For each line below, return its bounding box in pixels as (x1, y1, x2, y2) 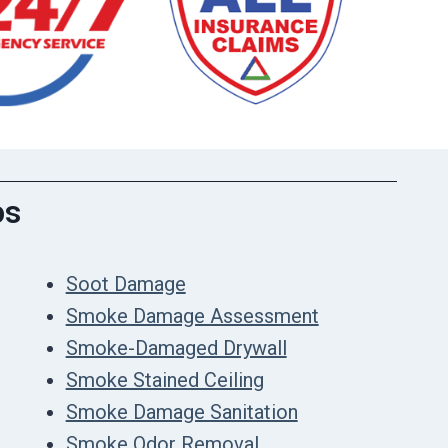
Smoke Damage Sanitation (65, 399, 298, 424)
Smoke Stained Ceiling (65, 367, 264, 392)
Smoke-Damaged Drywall (65, 335, 287, 360)
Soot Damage (65, 271, 186, 296)
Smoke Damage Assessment (65, 303, 319, 328)
